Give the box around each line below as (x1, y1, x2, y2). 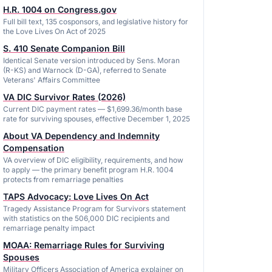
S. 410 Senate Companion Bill (3, 43, 125, 53)
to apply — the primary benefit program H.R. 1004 (3, 165, 174, 174)
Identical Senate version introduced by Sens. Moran (3, 56, 180, 65)
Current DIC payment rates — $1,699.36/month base (3, 104, 182, 114)
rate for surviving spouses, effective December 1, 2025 (3, 114, 190, 123)
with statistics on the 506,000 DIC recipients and (3, 214, 169, 223)
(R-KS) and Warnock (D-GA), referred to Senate (3, 66, 166, 75)
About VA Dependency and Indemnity (3, 131, 160, 141)
